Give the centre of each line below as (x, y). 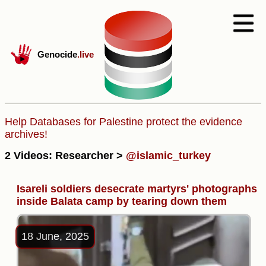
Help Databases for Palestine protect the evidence (123, 122)
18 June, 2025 (55, 236)
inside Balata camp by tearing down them (122, 201)
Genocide (57, 54)
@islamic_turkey (168, 155)
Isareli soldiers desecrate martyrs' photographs (137, 189)
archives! (26, 134)
